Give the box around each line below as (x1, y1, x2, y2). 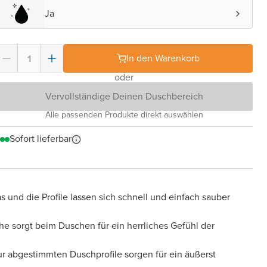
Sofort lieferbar (10, 132, 72, 145)
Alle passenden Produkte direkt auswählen (45, 108, 203, 121)
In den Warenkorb (126, 51, 200, 65)
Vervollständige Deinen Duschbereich (45, 89, 203, 103)
